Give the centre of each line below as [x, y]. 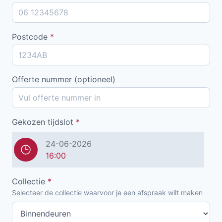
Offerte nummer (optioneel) [64, 79]
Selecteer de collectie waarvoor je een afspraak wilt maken [107, 192]
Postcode [31, 36]
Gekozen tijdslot [44, 122]
